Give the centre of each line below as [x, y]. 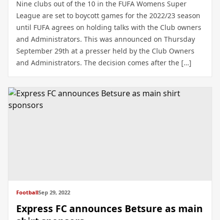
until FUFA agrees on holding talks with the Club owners [109, 27]
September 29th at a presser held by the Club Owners [105, 51]
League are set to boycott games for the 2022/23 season [108, 15]
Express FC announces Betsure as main [110, 208]
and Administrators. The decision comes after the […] [104, 63]
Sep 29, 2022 [54, 192]
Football [27, 192]
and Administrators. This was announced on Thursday [106, 39]
